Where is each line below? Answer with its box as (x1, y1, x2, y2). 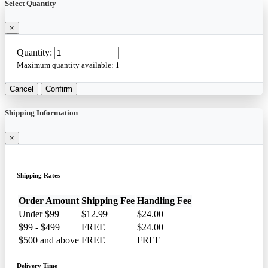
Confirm (45, 84, 72, 94)
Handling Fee (137, 195, 191, 206)
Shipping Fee (81, 195, 135, 206)
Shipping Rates (17, 171, 60, 179)
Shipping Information (5, 108, 78, 118)
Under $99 (19, 208, 59, 219)
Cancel (10, 84, 33, 94)
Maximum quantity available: (17, 60, 115, 70)
